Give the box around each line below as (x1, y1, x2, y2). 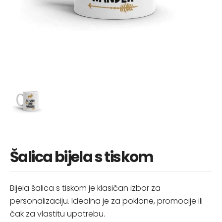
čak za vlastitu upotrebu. (10, 208, 105, 220)
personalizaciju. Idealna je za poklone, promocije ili (10, 195, 203, 207)
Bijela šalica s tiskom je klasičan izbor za (10, 182, 161, 194)
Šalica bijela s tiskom (10, 147, 154, 167)
